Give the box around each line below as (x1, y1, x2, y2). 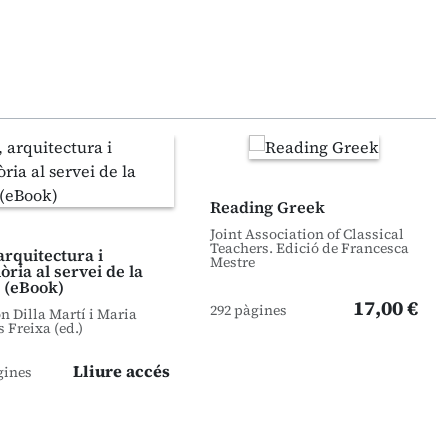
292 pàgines (210, 300, 287, 320)
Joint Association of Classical (210, 224, 404, 244)
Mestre (210, 252, 255, 272)
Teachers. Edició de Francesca (210, 238, 409, 258)
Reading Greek (210, 196, 325, 218)
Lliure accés (73, 360, 170, 382)
